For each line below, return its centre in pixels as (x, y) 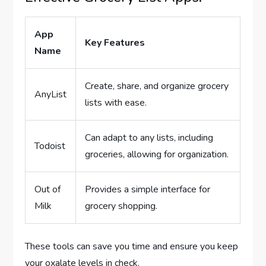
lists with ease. (116, 102)
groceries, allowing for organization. (157, 154)
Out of (48, 189)
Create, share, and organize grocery (157, 86)
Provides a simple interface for (148, 189)
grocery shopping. (121, 206)
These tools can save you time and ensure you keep (132, 246)
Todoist (50, 146)
